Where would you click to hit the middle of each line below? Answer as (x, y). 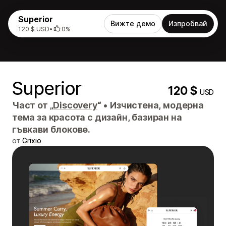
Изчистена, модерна (156, 105)
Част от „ (33, 105)
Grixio (32, 140)
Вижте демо (133, 23)
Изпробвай (188, 23)
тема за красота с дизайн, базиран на (97, 117)
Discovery (75, 105)
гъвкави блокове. (51, 129)
